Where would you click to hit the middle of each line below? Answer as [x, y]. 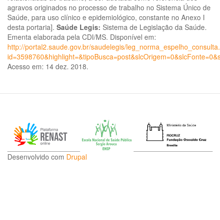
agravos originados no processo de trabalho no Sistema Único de [109, 8]
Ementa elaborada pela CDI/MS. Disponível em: [82, 37]
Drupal [77, 157]
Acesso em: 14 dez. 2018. [48, 67]
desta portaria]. [32, 27]
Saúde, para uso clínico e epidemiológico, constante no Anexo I [106, 17]
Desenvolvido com [37, 157]
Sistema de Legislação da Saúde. [154, 27]
